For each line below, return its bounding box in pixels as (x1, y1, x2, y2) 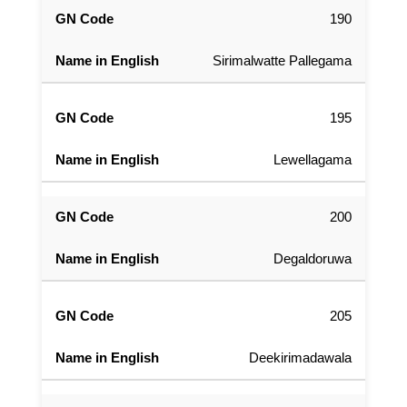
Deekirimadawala (249, 350, 352, 366)
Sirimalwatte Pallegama (213, 53, 352, 69)
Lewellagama (273, 152, 352, 168)
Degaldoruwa (273, 251, 352, 267)
